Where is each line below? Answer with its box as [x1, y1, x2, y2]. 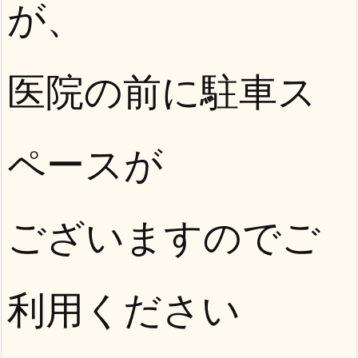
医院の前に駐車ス [7, 68, 316, 116]
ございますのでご [7, 213, 320, 261]
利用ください [7, 286, 241, 334]
